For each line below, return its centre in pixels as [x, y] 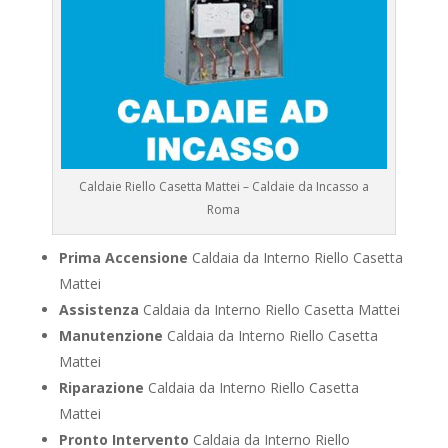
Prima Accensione [123, 258]
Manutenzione [110, 336]
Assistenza [98, 310]
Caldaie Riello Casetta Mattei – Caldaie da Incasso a [223, 187]
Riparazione [101, 388]
